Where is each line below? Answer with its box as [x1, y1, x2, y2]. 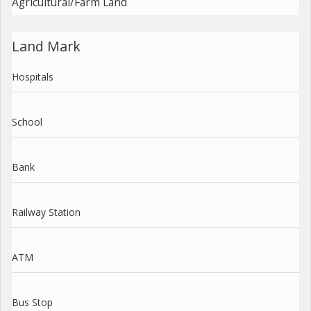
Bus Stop [12, 295, 53, 309]
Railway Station [12, 205, 81, 219]
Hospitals [12, 69, 53, 83]
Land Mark [12, 36, 81, 56]
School [12, 115, 42, 128]
